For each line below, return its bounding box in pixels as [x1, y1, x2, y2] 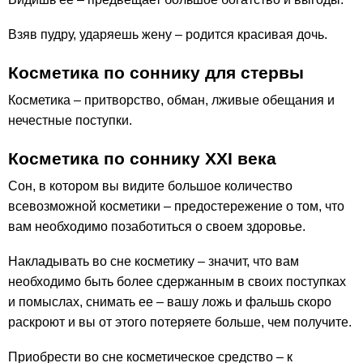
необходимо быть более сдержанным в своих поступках [8, 275, 346, 289]
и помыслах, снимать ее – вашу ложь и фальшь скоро [8, 295, 331, 310]
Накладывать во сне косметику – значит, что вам [8, 254, 299, 269]
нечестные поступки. [8, 113, 132, 128]
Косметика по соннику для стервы [8, 62, 304, 82]
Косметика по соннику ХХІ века [8, 148, 276, 168]
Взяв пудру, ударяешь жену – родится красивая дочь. [8, 27, 327, 41]
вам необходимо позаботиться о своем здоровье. [8, 220, 305, 234]
